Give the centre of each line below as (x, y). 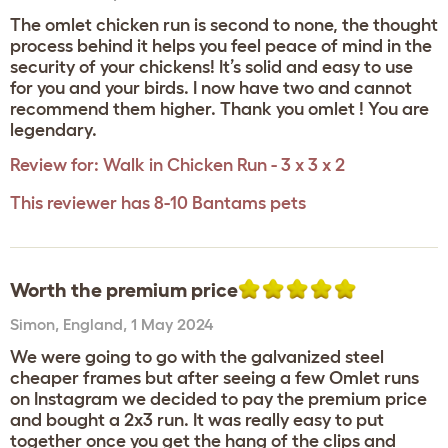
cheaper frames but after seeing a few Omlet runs (214, 378)
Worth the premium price (124, 290)
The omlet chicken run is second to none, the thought (224, 25)
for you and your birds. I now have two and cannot (211, 88)
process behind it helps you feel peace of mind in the (221, 46)
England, (97, 324)
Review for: (54, 165)
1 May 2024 (172, 324)
